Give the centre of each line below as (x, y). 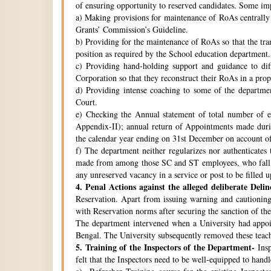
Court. (89, 102)
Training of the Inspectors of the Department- (170, 247)
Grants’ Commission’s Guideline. (132, 29)
